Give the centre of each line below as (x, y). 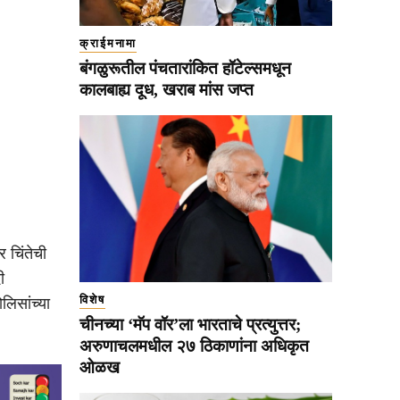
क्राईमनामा (108, 43)
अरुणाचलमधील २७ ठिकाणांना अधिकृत (194, 346)
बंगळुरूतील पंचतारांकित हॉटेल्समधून (185, 68)
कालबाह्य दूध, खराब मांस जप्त (167, 89)
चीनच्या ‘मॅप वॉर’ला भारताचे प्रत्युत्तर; (190, 324)
